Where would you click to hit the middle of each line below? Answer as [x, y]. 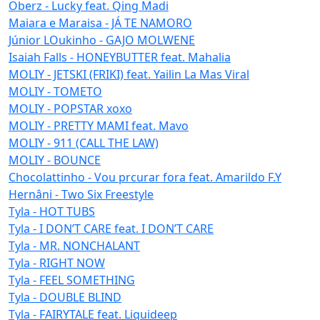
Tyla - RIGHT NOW [57, 262]
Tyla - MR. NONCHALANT [74, 245]
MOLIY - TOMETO [55, 91]
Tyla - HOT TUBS [52, 211]
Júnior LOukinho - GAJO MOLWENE [102, 40]
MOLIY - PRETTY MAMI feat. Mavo [99, 125]
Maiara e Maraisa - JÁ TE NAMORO [100, 22]
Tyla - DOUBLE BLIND [65, 297]
